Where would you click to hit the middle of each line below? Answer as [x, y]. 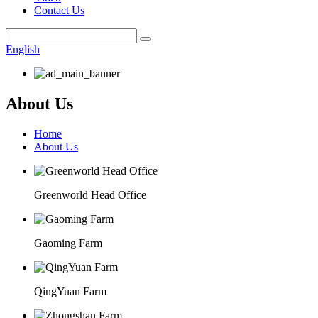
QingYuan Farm [70, 291]
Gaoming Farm [68, 243]
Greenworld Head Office [90, 194]
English [23, 49]
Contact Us [59, 10]
